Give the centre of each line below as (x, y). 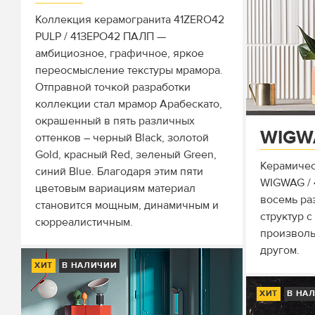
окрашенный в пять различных (115, 121)
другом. (280, 250)
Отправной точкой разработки (113, 87)
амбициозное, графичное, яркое (120, 53)
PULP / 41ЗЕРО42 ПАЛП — (101, 37)
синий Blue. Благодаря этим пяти (119, 172)
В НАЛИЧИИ (90, 265)
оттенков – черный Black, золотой (122, 138)
